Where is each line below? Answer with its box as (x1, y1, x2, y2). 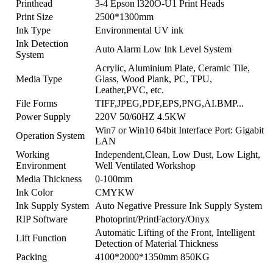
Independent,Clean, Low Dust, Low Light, (95, 149, 260, 160)
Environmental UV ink (95, 24, 183, 35)
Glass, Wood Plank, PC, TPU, (95, 73, 212, 84)
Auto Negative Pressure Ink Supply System (95, 200, 262, 211)
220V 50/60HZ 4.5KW (95, 111, 186, 122)
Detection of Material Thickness (95, 238, 218, 249)
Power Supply (16, 111, 71, 122)
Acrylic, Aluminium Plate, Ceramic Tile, (95, 62, 250, 73)
